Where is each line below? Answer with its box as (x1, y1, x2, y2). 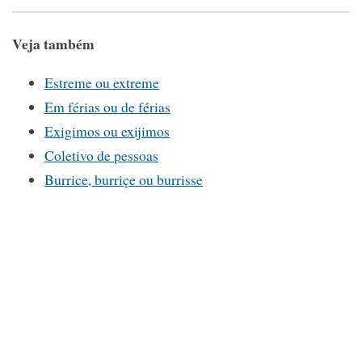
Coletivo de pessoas (44, 145, 158, 166)
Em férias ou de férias (44, 97, 170, 117)
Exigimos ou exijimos (44, 121, 170, 141)
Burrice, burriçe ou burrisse (44, 170, 203, 190)
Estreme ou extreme (44, 73, 159, 93)
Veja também (12, 32, 95, 54)
